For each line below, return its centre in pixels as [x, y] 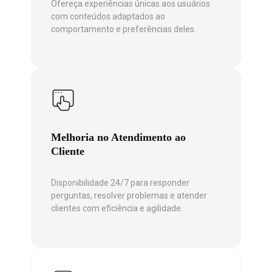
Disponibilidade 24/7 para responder [120, 182]
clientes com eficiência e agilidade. [117, 208]
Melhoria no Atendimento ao [118, 137]
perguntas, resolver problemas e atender [129, 195]
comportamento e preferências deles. [124, 29]
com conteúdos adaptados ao [108, 16]
